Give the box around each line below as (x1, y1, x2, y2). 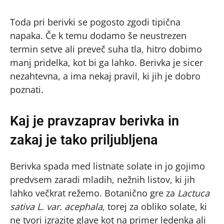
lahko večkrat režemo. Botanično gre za (10, 186, 177, 199)
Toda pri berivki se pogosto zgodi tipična (10, 15, 180, 28)
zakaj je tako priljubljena (10, 131, 158, 148)
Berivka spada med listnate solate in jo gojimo (10, 159, 205, 172)
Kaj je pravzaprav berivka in (10, 112, 179, 129)
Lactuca (177, 186, 209, 199)
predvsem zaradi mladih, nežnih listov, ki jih (10, 173, 195, 185)
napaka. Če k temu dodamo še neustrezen (10, 29, 186, 41)
